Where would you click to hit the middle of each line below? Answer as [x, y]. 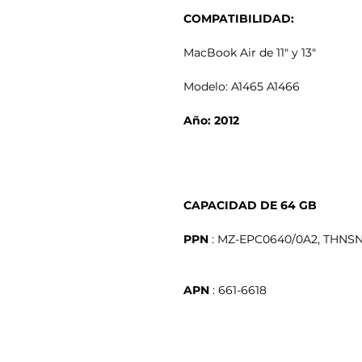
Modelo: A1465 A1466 [242, 86]
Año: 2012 [211, 120]
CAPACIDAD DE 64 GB [250, 205]
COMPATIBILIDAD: [239, 18]
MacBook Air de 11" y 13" [250, 52]
